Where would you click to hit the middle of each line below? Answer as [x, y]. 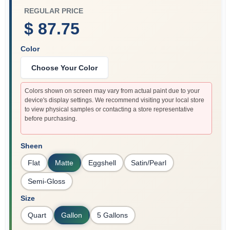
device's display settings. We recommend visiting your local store [114, 100]
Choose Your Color [64, 68]
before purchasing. [51, 119]
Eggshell [102, 163]
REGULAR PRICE [53, 11]
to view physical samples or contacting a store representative [109, 109]
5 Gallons [112, 215]
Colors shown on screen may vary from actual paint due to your [112, 91]
